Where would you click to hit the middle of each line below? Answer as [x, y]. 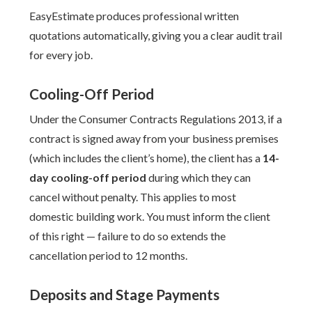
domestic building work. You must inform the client [150, 216]
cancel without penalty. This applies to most [133, 197]
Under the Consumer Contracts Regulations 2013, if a [156, 119]
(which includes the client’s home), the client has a [146, 158]
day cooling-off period [88, 177]
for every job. [61, 55]
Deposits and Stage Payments [125, 294]
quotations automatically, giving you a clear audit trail [156, 35]
